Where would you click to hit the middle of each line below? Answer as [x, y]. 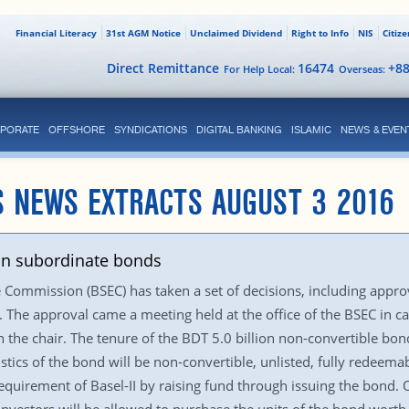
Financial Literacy [56, 33]
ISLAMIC [311, 130]
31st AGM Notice [143, 33]
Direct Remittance [163, 68]
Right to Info [320, 33]
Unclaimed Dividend [236, 33]
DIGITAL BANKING [239, 130]
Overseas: [363, 69]
